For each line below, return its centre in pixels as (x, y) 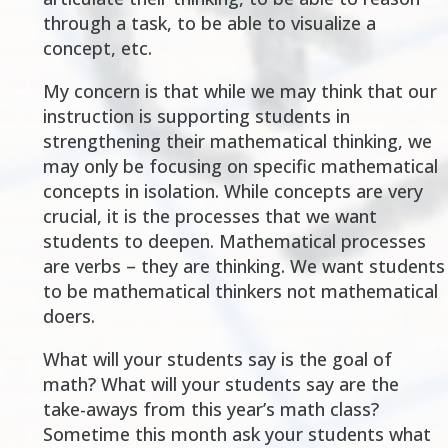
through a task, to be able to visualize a (209, 23)
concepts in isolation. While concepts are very (232, 191)
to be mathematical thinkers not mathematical (240, 291)
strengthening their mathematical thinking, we (237, 141)
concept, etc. (97, 48)
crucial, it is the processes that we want (209, 216)
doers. (68, 316)
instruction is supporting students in (196, 116)
